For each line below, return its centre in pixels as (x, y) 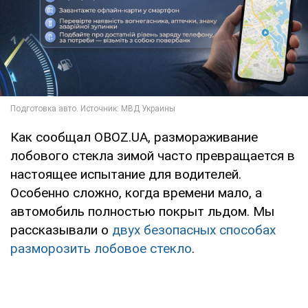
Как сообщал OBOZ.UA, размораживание (134, 137)
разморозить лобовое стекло (101, 249)
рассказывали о (61, 230)
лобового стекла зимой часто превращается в (153, 156)
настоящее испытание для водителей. (126, 175)
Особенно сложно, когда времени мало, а (136, 193)
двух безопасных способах (194, 230)
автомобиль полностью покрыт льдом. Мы (142, 212)
